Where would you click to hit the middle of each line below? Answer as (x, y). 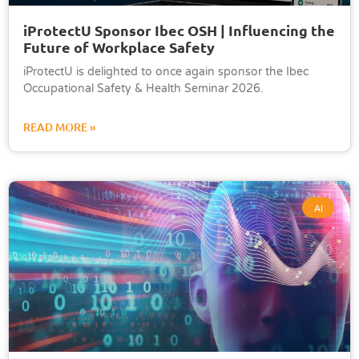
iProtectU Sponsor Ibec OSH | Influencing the (179, 30)
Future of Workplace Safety (119, 46)
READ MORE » (60, 127)
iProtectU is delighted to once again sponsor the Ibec (166, 71)
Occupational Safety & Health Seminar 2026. (143, 88)
